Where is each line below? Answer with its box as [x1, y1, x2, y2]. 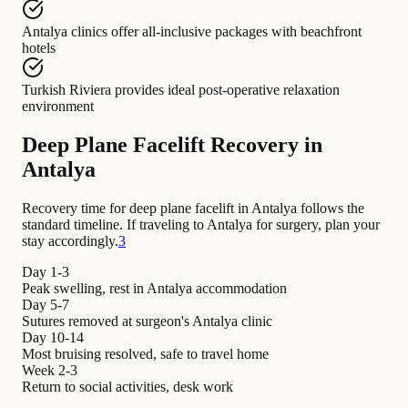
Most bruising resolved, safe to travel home [22, 345, 269, 362]
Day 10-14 [22, 329, 84, 345]
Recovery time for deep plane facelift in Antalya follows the [22, 199, 364, 216]
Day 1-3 [22, 263, 69, 280]
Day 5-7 [22, 296, 69, 312]
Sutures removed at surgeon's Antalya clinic [22, 312, 272, 329]
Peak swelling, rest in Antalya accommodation [22, 280, 287, 296]
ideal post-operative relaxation [168, 81, 340, 97]
